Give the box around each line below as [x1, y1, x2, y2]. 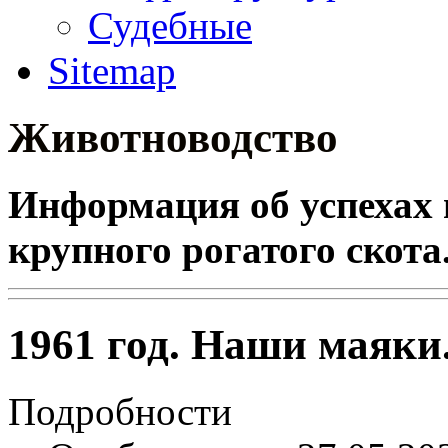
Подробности [8, 389, 232, 433]
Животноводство [8, 113, 338, 161]
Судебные [88, 4, 252, 47]
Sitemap [48, 49, 176, 92]
